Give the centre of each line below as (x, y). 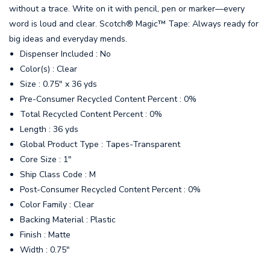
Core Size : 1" (46, 160)
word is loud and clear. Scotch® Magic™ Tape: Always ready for (134, 24)
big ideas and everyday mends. (68, 39)
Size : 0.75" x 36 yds (59, 84)
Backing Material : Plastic (68, 220)
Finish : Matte (46, 235)
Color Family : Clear (57, 205)
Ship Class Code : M (58, 175)
